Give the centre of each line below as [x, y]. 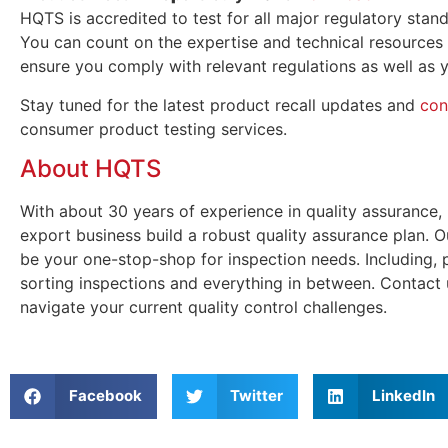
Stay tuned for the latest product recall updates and [220, 104]
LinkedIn [403, 396]
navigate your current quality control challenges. [203, 307]
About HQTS [90, 169]
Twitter [256, 396]
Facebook [105, 396]
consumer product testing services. [153, 128]
